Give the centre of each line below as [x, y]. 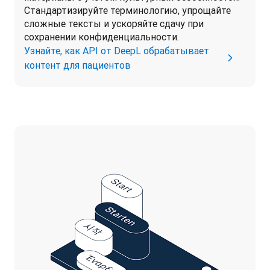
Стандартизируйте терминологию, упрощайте [127, 10]
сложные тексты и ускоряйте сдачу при [114, 24]
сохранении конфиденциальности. [103, 37]
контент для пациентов [77, 65]
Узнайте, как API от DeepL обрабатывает [117, 51]
